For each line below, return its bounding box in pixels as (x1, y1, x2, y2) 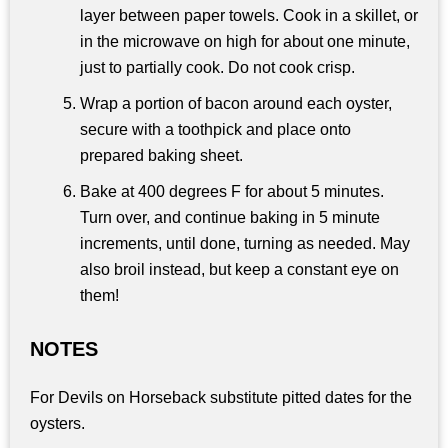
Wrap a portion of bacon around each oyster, (80, 95, 392, 113)
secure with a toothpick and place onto (80, 121, 351, 139)
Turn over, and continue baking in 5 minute (80, 209, 380, 227)
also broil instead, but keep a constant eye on (80, 261, 399, 279)
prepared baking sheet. (80, 147, 243, 165)
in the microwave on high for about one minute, (80, 33, 410, 51)
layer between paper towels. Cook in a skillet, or (80, 7, 418, 25)
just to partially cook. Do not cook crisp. (80, 59, 355, 77)
